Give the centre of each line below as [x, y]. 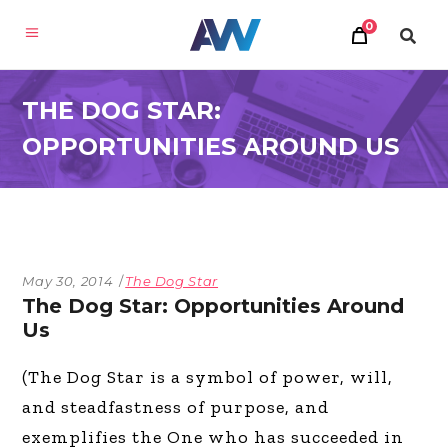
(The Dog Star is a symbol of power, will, [208, 377]
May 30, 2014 [68, 281]
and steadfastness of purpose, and [176, 407]
